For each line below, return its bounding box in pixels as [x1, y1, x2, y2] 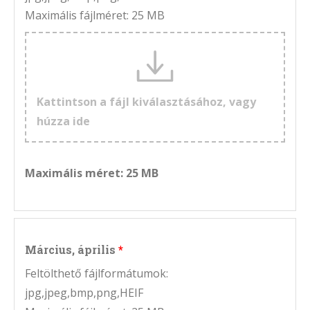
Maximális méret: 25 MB [25, 165, 158, 181]
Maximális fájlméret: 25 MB [25, 8, 165, 24]
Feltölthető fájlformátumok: [25, 266, 168, 282]
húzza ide [37, 113, 90, 129]
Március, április [25, 242, 116, 257]
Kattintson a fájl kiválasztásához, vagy [37, 94, 256, 110]
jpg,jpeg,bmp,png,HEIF [25, 285, 143, 301]
